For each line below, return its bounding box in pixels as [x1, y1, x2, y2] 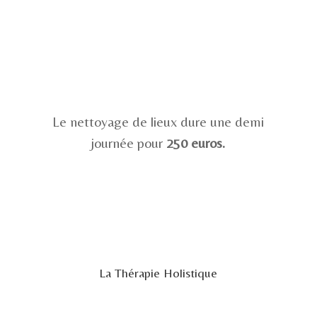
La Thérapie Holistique [99, 265, 218, 281]
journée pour [91, 134, 167, 151]
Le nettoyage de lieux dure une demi [52, 113, 265, 130]
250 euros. [166, 134, 226, 151]
